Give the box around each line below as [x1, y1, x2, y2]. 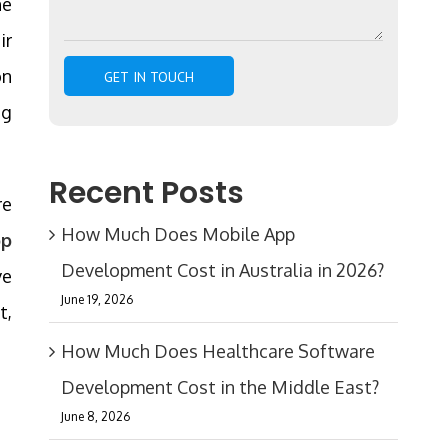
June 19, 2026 [60, 292, 133, 307]
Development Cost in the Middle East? [60, 376, 379, 398]
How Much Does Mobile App [60, 223, 295, 245]
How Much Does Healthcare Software [60, 340, 375, 362]
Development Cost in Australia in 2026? [60, 259, 384, 281]
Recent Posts [48, 172, 244, 214]
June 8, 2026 [60, 409, 130, 424]
